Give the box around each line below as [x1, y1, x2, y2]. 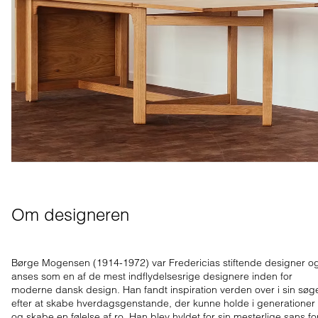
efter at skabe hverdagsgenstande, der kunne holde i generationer [11, 296, 315, 309]
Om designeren [11, 204, 129, 225]
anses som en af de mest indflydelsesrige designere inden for [11, 269, 292, 283]
